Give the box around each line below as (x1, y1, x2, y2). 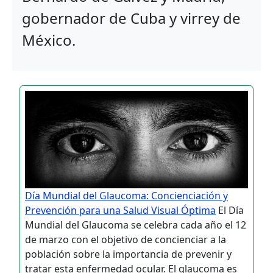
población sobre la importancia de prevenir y (25, 247, 232, 261)
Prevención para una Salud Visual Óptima (25, 204, 216, 218)
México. (22, 30, 76, 50)
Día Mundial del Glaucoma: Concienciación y (25, 189, 228, 203)
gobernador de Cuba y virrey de (22, 8, 241, 28)
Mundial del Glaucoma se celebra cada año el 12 (25, 218, 246, 232)
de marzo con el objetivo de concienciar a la (25, 233, 226, 247)
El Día (216, 204, 244, 218)
